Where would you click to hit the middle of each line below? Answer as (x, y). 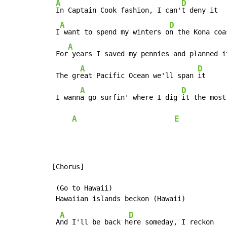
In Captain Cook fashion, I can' (119, 10)
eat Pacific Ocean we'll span (139, 75)
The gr (66, 75)
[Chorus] (68, 166)
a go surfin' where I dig (131, 97)
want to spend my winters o (115, 32)
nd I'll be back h (94, 222)
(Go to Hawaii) (82, 188)
